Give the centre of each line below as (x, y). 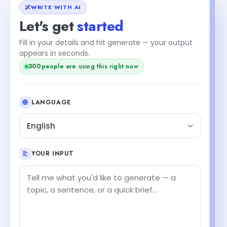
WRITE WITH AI (56, 7)
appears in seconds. (54, 53)
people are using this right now (90, 66)
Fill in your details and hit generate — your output (106, 42)
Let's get (48, 26)
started (100, 26)
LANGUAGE (51, 102)
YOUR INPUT (53, 154)
